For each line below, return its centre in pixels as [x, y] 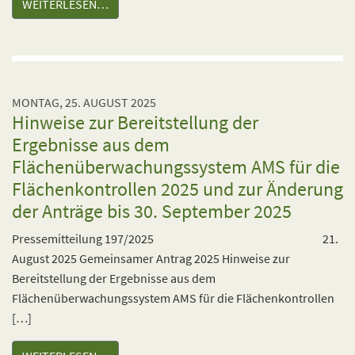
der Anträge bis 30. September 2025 [152, 211]
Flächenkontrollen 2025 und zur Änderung [177, 189]
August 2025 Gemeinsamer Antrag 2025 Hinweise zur [151, 258]
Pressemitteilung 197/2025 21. [175, 239]
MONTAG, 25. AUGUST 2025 [84, 102]
